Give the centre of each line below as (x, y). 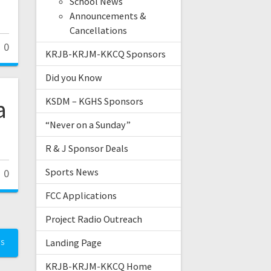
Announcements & (108, 16)
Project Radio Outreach (93, 219)
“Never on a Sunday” (88, 125)
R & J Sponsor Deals (87, 149)
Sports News (72, 172)
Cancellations (98, 31)
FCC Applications (81, 196)
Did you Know (73, 78)
